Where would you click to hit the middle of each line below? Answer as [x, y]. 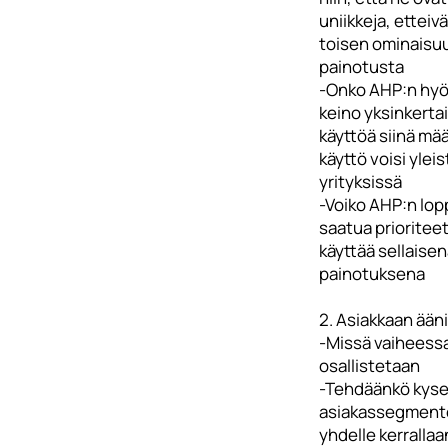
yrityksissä [360, 181]
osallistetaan [369, 365]
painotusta [361, 66]
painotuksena [371, 273]
